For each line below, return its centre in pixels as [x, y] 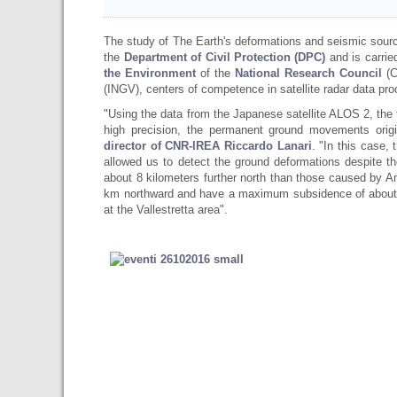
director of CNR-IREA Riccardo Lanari [208, 146]
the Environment [150, 73]
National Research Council [308, 73]
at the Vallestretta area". [166, 210]
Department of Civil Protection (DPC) [225, 57]
